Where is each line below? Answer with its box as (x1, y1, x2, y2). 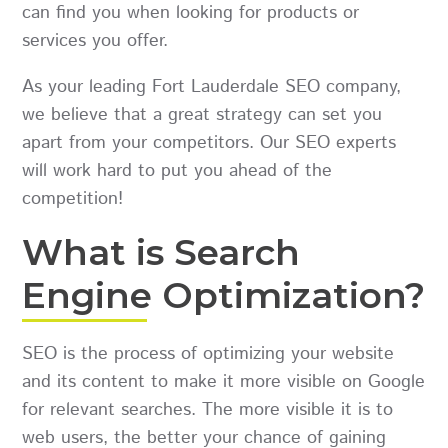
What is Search (22, 229, 301, 274)
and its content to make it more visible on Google (22, 368, 426, 395)
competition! (22, 185, 124, 212)
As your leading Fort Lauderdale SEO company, (22, 73, 402, 100)
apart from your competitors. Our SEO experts (22, 129, 397, 156)
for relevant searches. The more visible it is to (22, 396, 394, 423)
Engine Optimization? (22, 272, 426, 317)
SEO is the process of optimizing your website (22, 340, 395, 367)
